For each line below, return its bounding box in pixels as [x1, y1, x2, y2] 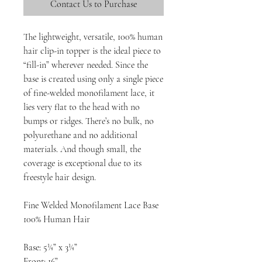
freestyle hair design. [23, 171, 96, 183]
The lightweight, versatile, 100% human [23, 31, 163, 43]
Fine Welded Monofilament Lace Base [23, 199, 158, 211]
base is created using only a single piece [23, 73, 163, 85]
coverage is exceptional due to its [23, 157, 142, 169]
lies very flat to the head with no [23, 101, 140, 113]
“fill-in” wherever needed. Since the [23, 59, 148, 71]
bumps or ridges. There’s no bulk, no [23, 115, 154, 127]
